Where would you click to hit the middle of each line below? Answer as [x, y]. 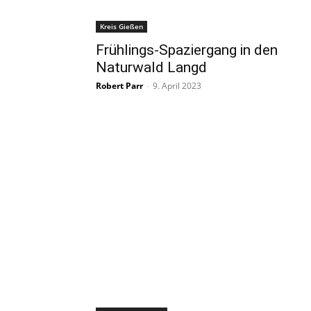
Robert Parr [119, 86]
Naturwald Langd [151, 67]
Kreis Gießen [121, 26]
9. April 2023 [177, 86]
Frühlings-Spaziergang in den [187, 50]
